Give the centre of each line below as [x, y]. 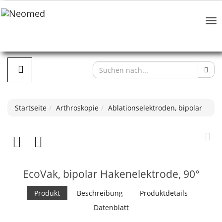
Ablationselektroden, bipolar [155, 108]
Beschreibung [100, 193]
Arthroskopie [77, 108]
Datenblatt [111, 207]
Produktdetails [164, 193]
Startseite [31, 108]
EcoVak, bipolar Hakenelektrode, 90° [111, 174]
